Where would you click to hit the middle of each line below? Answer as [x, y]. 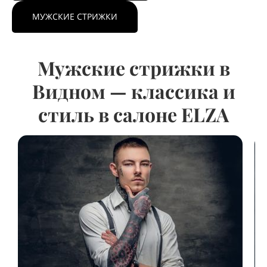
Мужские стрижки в [133, 68]
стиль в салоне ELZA [133, 114]
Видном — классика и [133, 91]
